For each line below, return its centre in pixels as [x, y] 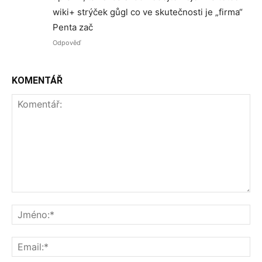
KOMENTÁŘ [37, 80]
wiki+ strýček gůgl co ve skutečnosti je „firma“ [148, 12]
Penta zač [73, 27]
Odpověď [67, 43]
